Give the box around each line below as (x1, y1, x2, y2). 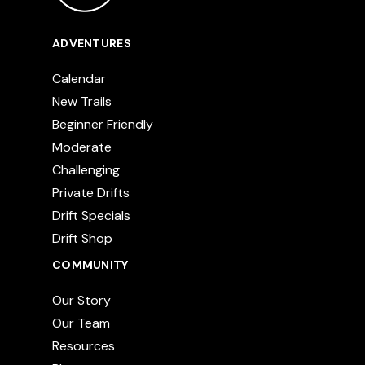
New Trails (52, 93, 112, 111)
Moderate (52, 139, 112, 156)
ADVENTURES (52, 36, 131, 51)
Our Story (52, 292, 111, 310)
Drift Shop (52, 230, 112, 248)
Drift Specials (52, 207, 130, 225)
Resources (52, 337, 115, 355)
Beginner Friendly (52, 116, 153, 134)
